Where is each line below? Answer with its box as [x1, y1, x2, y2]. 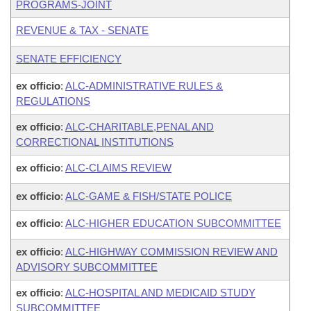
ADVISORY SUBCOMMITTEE [16, 261, 158, 273]
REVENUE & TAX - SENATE [16, 24, 149, 36]
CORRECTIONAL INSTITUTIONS [16, 136, 174, 148]
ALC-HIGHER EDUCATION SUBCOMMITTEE [65, 217, 281, 229]
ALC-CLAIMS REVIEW [65, 162, 171, 174]
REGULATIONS [16, 95, 90, 107]
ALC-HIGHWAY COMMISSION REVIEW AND [65, 246, 278, 258]
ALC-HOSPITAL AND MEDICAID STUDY [65, 287, 255, 299]
